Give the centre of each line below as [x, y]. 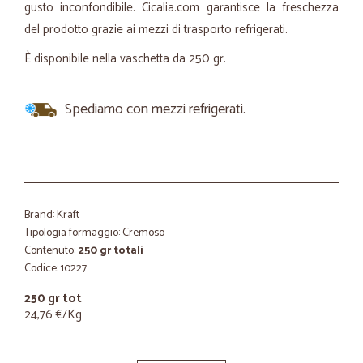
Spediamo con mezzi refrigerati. [155, 109]
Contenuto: [51, 251]
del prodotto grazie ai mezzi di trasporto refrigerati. [156, 30]
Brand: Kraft [52, 215]
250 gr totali [111, 251]
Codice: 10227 [56, 269]
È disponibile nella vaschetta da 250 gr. [127, 59]
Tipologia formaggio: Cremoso [94, 233]
